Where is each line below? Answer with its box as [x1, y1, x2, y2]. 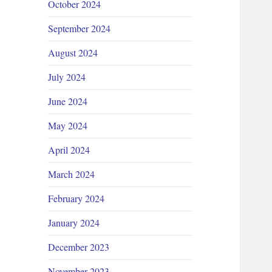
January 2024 [48, 216, 100, 229]
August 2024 [48, 46, 98, 59]
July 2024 [48, 70, 86, 84]
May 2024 [48, 119, 88, 132]
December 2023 [48, 240, 110, 254]
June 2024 [48, 95, 88, 108]
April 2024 [48, 143, 90, 157]
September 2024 [48, 22, 111, 35]
